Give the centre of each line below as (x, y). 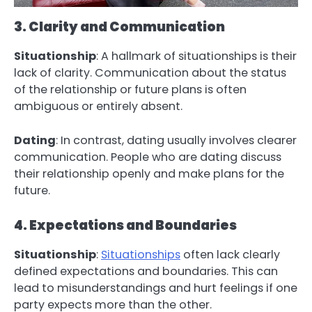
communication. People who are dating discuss (148, 157)
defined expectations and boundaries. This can (146, 271)
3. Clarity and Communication (119, 27)
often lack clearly (230, 254)
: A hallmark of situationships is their (196, 56)
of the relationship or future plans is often (130, 90)
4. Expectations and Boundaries (125, 225)
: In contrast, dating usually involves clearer (176, 140)
